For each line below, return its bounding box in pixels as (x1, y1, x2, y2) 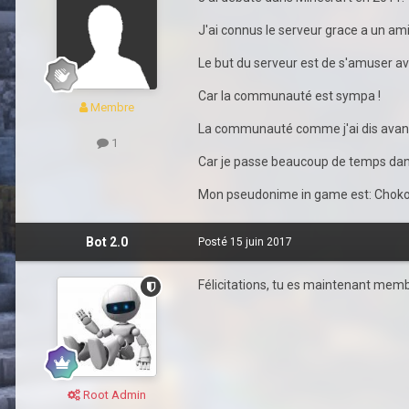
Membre (88, 100, 134, 115)
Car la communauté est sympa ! (198, 89, 381, 104)
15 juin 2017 (230, 236, 292, 249)
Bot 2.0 (86, 235, 128, 250)
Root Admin (80, 388, 146, 403)
